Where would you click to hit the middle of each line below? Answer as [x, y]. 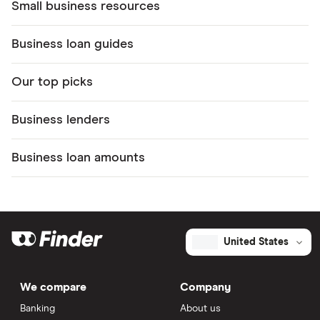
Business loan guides [72, 44]
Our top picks [52, 82]
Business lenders [61, 120]
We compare [53, 287]
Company [205, 287]
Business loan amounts [78, 157]
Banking [37, 308]
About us [200, 308]
